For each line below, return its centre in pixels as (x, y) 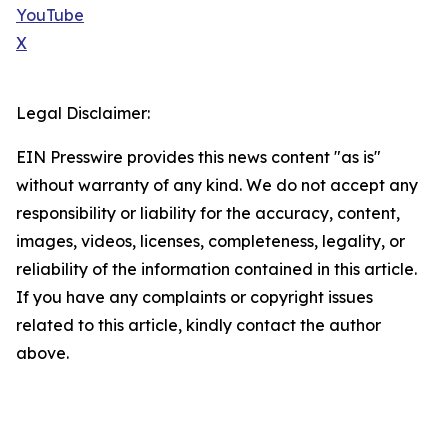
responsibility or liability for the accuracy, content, (208, 213)
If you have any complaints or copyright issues (194, 297)
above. (42, 353)
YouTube (50, 15)
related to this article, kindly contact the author (198, 325)
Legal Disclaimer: (83, 113)
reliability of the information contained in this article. (216, 269)
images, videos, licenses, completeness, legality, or (210, 241)
